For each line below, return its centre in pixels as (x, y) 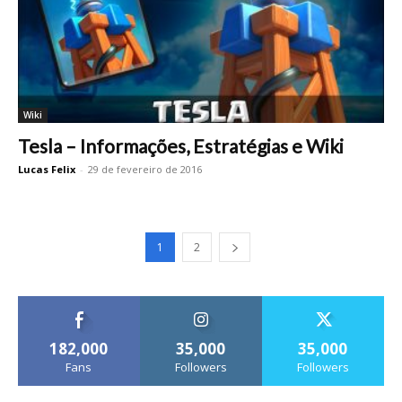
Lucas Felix (47, 169)
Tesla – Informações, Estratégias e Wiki (181, 145)
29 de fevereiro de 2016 (145, 169)
